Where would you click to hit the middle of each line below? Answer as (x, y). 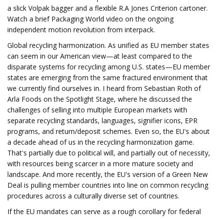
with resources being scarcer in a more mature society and (100, 164)
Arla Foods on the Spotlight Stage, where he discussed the (100, 99)
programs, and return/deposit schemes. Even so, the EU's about (109, 131)
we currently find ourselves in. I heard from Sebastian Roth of (104, 88)
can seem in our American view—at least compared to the (100, 56)
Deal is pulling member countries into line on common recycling (108, 185)
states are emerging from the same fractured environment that (108, 77)
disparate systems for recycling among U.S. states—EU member (109, 67)
